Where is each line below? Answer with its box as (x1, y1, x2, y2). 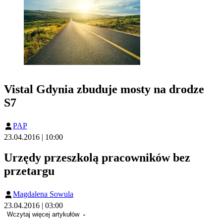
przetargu (4, 164, 55, 177)
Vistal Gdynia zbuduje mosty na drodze (4, 82, 204, 96)
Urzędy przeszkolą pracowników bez (4, 151, 190, 164)
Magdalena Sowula (13, 189, 73, 198)
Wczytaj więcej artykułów (7, 211, 81, 219)
